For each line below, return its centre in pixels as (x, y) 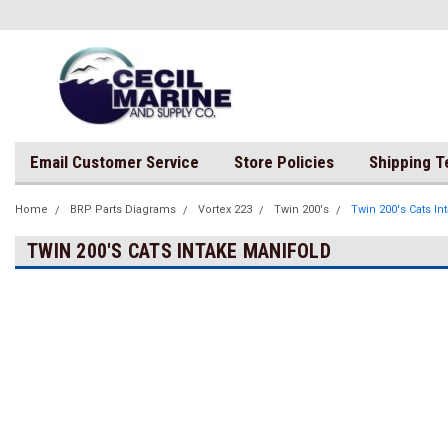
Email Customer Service (114, 162)
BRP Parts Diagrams (123, 209)
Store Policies (284, 162)
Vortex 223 (225, 209)
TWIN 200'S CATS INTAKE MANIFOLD (179, 251)
